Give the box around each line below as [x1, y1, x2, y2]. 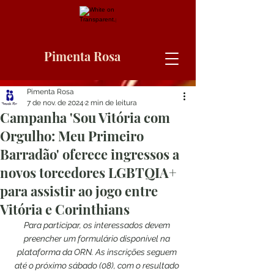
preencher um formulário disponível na [24, 234, 172, 243]
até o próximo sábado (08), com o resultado [15, 261, 181, 270]
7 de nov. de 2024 [27, 98, 84, 107]
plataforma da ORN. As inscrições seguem [17, 247, 179, 257]
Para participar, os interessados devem [24, 220, 172, 230]
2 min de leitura [85, 98, 137, 107]
